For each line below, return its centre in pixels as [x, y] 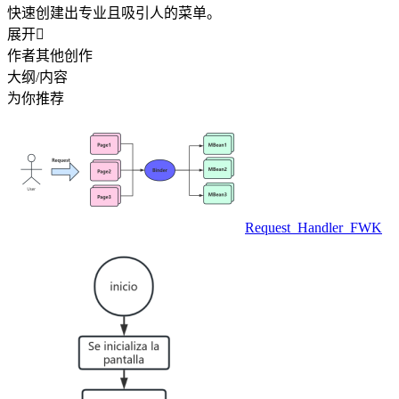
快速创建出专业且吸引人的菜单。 [114, 12]
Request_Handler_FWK [313, 227]
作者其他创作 [50, 55]
